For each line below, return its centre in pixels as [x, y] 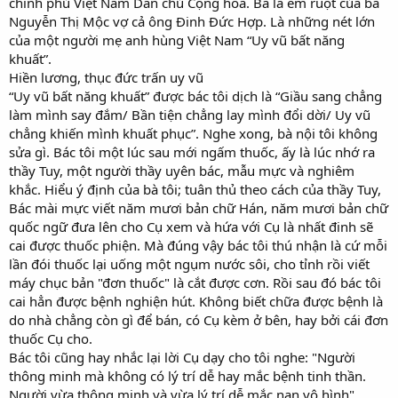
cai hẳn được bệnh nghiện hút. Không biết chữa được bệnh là [196, 301]
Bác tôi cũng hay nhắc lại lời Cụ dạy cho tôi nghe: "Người [182, 357]
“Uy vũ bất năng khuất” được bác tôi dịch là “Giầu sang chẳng [195, 96]
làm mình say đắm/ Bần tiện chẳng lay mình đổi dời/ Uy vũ [190, 114]
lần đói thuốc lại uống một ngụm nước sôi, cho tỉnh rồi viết [189, 263]
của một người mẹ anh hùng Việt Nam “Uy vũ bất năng [177, 40]
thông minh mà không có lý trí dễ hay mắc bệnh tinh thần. [187, 375]
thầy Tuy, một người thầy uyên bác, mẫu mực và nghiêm [182, 170]
